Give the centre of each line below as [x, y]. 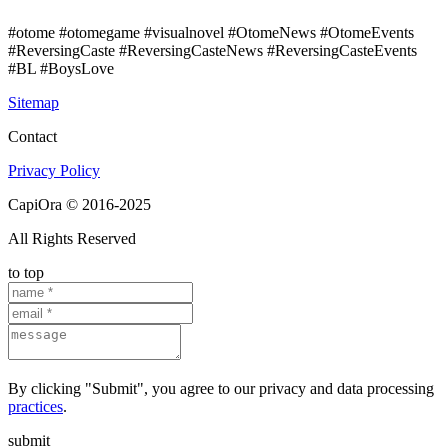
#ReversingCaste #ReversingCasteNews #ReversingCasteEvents [212, 50]
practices [35, 406]
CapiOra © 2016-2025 [79, 204]
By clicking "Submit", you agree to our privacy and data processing [221, 388]
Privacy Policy [54, 170]
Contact [32, 136]
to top [26, 272]
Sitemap [33, 102]
